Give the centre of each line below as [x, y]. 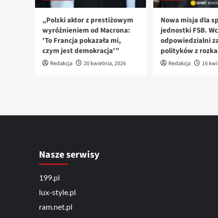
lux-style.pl [57, 192]
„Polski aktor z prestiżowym [88, 20]
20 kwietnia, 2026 [105, 64]
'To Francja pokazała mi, [82, 41]
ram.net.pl [55, 207]
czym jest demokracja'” [81, 51]
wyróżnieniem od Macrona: [86, 31]
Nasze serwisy [69, 155]
